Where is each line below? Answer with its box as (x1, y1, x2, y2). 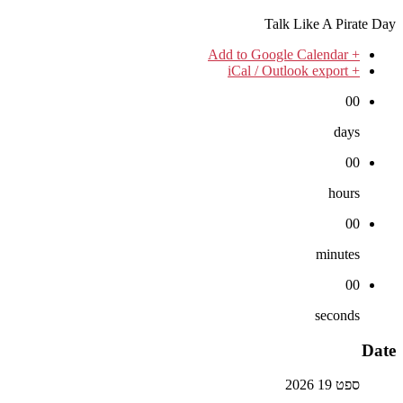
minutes (316, 246, 360, 262)
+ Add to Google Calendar (348, 46, 360, 62)
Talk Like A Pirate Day (264, 15, 396, 31)
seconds (315, 307, 360, 323)
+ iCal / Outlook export (348, 62, 360, 78)
